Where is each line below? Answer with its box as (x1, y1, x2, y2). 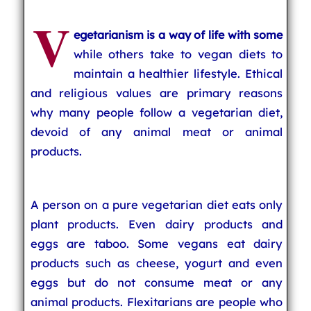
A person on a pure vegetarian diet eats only (30, 197, 283, 212)
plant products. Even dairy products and (30, 217, 283, 231)
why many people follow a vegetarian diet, (30, 105, 283, 119)
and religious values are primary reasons (30, 85, 283, 100)
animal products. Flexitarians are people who (30, 294, 283, 309)
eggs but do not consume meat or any (30, 275, 283, 289)
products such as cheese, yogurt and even (30, 255, 283, 270)
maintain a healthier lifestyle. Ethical (73, 66, 283, 81)
